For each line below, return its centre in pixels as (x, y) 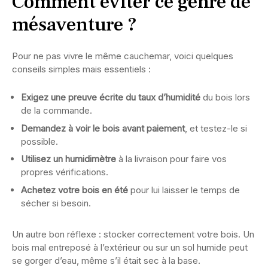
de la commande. (57, 111)
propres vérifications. (65, 172)
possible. (39, 141)
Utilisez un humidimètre (68, 159)
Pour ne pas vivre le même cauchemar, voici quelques (123, 56)
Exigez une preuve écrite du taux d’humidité (111, 98)
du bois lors (225, 98)
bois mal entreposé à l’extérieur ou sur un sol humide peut (130, 247)
